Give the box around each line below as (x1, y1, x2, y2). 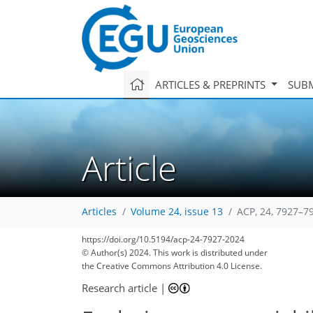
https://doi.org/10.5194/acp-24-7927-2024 (82, 233, 245, 245)
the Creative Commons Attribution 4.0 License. (82, 260, 262, 272)
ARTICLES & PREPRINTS (154, 77, 268, 92)
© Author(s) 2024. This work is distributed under (82, 247, 268, 259)
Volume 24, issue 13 (131, 205, 223, 219)
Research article (82, 280, 157, 295)
